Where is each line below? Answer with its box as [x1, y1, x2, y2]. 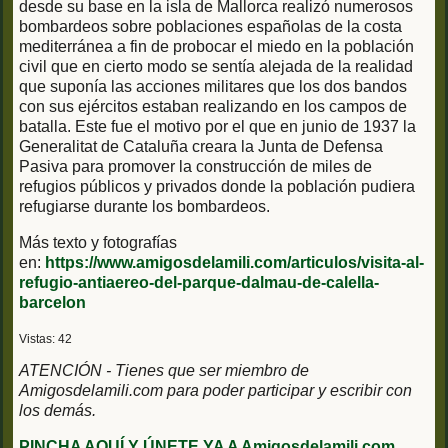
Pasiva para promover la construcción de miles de [19, 157, 372, 175]
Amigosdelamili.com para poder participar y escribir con [19, 381, 412, 399]
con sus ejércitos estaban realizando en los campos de [19, 97, 407, 115]
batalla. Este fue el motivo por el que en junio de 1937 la [19, 117, 416, 135]
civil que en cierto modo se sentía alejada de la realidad [19, 57, 413, 75]
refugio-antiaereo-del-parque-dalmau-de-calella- [19, 273, 379, 291]
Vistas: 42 [19, 331, 72, 346]
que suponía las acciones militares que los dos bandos [19, 77, 407, 95]
